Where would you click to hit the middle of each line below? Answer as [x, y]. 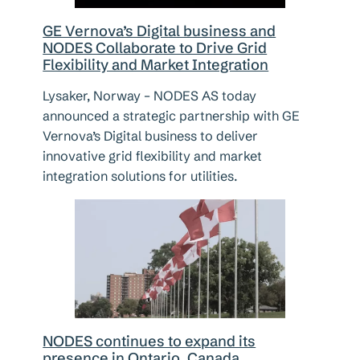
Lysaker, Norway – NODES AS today [150, 96]
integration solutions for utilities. [141, 176]
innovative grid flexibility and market [153, 156]
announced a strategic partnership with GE [172, 116]
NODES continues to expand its [149, 341]
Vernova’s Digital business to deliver [151, 136]
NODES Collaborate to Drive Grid [155, 48]
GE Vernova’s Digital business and [160, 31]
